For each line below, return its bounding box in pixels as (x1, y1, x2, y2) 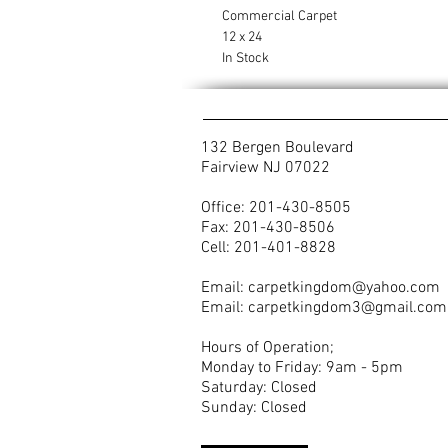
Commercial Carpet (222, 8, 340, 25)
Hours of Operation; (201, 338, 334, 358)
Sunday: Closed (201, 398, 307, 418)
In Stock (222, 50, 272, 67)
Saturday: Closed (201, 378, 317, 398)
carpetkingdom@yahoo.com (248, 278, 440, 298)
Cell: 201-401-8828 (201, 238, 336, 258)
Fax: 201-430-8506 (201, 218, 335, 238)
